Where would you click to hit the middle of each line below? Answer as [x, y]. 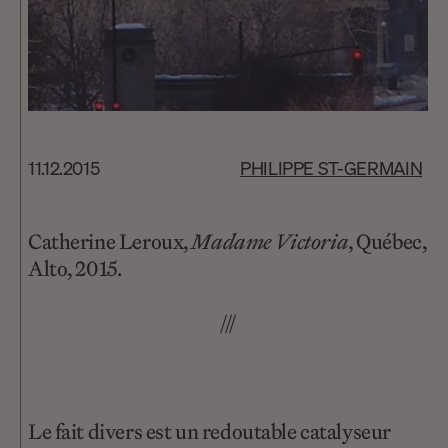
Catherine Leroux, [110, 242]
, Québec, [387, 242]
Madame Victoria [270, 242]
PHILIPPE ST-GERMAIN [331, 168]
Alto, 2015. [75, 269]
